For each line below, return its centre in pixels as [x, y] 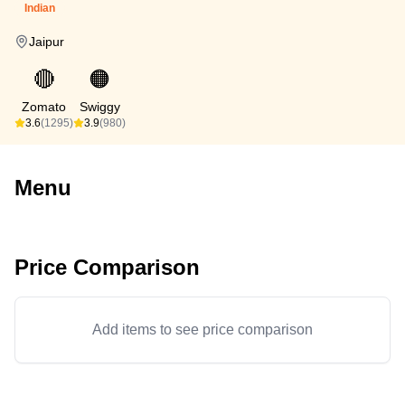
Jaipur [47, 42]
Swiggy [99, 107]
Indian [40, 8]
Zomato [44, 107]
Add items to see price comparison [202, 330]
